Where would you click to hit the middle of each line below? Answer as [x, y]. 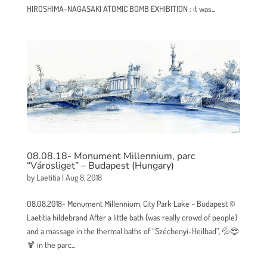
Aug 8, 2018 [83, 178]
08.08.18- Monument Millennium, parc [111, 156]
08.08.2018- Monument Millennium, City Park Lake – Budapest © [131, 204]
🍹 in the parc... [51, 245]
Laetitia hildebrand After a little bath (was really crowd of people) [132, 218]
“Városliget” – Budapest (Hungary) [100, 166]
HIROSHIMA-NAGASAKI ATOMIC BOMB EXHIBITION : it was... [121, 8]
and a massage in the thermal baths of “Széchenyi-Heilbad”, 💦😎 [132, 231]
